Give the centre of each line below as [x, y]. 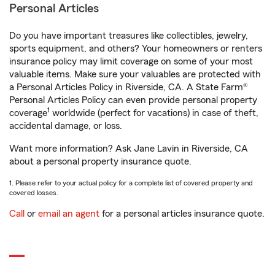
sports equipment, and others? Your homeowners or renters [136, 48]
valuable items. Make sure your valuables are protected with [135, 74]
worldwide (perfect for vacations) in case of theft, [154, 113]
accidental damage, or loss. [66, 126]
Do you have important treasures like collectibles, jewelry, [129, 36]
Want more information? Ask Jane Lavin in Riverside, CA [129, 149]
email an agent [69, 214]
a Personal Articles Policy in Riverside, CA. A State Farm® [129, 87]
